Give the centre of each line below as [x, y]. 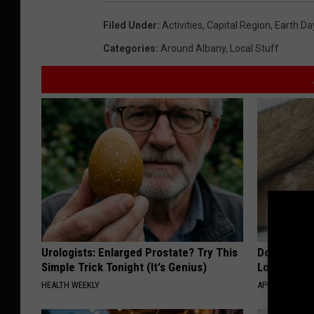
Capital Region [239, 26]
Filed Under [130, 26]
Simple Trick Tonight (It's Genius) [124, 267]
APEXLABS [277, 285]
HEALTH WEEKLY [70, 285]
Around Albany [193, 49]
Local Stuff [254, 49]
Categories [129, 49]
